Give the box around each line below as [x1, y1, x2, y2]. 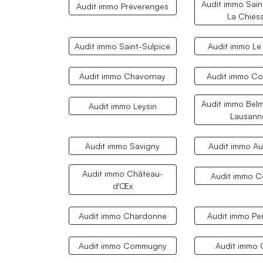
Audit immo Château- [82, 168, 163, 179]
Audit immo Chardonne [78, 211, 167, 221]
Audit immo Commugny [78, 241, 167, 251]
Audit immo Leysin [88, 101, 157, 112]
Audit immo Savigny [85, 141, 160, 151]
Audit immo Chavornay [79, 71, 166, 81]
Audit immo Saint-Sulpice [75, 41, 171, 51]
